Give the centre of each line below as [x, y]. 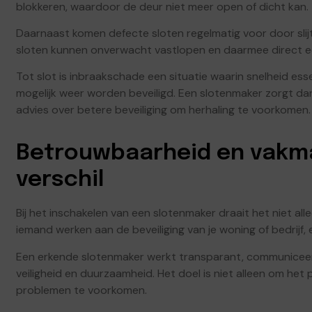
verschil [60, 180]
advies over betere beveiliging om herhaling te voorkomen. [163, 110]
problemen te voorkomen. [81, 290]
